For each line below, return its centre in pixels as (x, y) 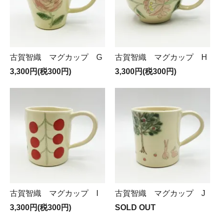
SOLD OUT (135, 207)
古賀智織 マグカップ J (160, 193)
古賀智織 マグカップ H (161, 57)
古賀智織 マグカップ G (56, 57)
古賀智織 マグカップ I (54, 193)
